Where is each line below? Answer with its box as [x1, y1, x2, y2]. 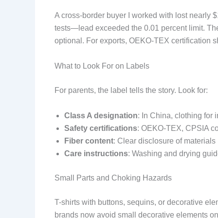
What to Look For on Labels [54, 61, 149, 70]
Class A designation [64, 111, 138, 120]
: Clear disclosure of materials [113, 136, 216, 145]
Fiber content [64, 136, 113, 145]
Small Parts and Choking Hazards [54, 173, 172, 182]
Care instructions [64, 149, 128, 158]
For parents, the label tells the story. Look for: [54, 86, 208, 94]
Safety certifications [64, 124, 137, 132]
